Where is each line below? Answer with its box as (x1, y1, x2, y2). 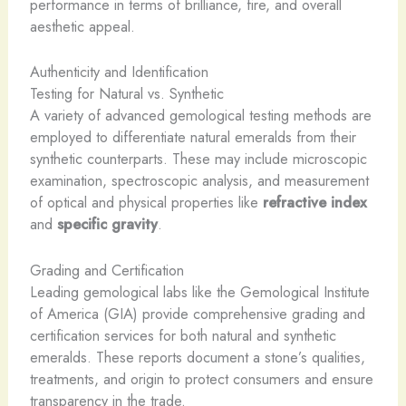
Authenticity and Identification (29, 61, 208, 83)
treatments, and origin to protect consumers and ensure (29, 367, 373, 390)
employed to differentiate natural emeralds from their (29, 126, 356, 149)
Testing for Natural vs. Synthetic (29, 82, 224, 105)
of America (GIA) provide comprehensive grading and (29, 302, 365, 324)
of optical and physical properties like (29, 191, 263, 214)
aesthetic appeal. (29, 15, 135, 38)
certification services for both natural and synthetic (29, 324, 336, 346)
